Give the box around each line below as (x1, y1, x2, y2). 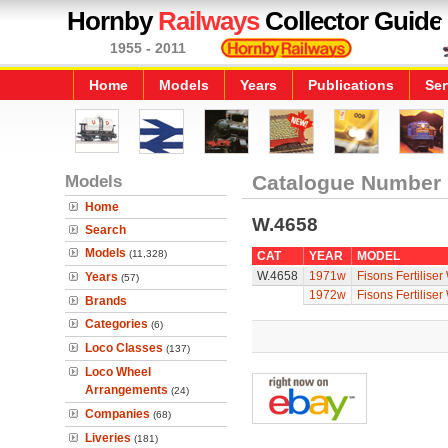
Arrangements (85, 383, 168, 397)
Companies (85, 407, 150, 421)
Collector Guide (259, 6, 442, 36)
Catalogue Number (251, 171, 441, 194)
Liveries (85, 431, 131, 445)
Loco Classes (85, 341, 163, 355)
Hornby (67, 6, 158, 36)
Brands (85, 294, 127, 308)
